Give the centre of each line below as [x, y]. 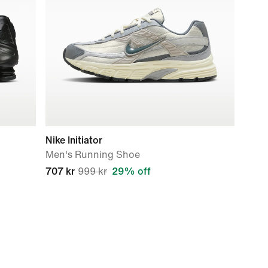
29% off [131, 171]
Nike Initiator [74, 140]
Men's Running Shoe [93, 155]
